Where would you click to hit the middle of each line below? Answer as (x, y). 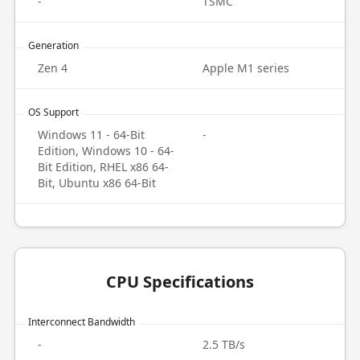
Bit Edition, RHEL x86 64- (103, 167)
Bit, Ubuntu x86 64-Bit (96, 183)
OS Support (53, 112)
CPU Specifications (180, 282)
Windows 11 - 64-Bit (91, 135)
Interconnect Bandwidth (81, 322)
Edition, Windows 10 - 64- (106, 151)
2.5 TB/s (224, 344)
